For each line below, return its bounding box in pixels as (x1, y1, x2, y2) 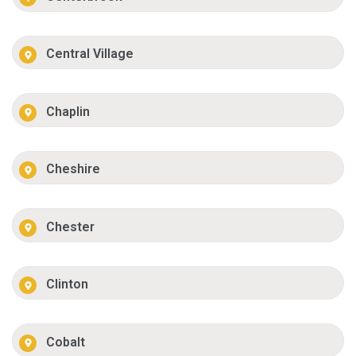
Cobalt (46, 334, 86, 350)
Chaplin (46, 103, 91, 119)
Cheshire (46, 161, 101, 177)
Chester (46, 219, 95, 234)
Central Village (46, 46, 134, 62)
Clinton (46, 277, 89, 292)
